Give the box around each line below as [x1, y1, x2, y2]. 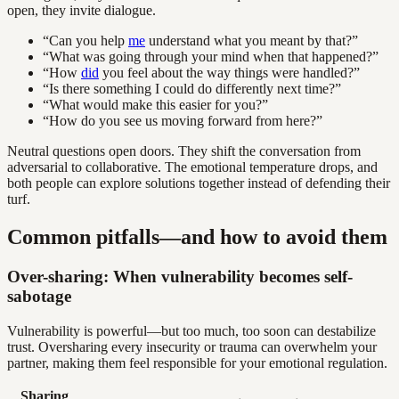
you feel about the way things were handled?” [99, 65, 360, 81]
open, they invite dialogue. [7, 3, 156, 19]
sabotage [7, 286, 71, 305]
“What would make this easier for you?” [43, 97, 268, 113]
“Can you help [43, 33, 128, 49]
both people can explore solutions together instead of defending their [7, 175, 390, 191]
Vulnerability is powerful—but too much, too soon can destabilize [7, 322, 376, 338]
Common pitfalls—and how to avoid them [7, 225, 387, 249]
